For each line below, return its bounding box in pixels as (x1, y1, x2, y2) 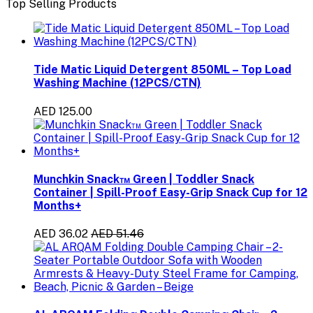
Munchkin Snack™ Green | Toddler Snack (34, 172, 254, 186)
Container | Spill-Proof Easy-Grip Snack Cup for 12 (34, 185, 307, 199)
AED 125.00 (34, 104, 92, 118)
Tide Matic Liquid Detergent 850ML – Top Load (34, 63, 291, 77)
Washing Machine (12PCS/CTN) (34, 76, 201, 90)
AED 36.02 (34, 227, 88, 241)
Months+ (34, 198, 81, 212)
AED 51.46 (91, 227, 144, 241)
